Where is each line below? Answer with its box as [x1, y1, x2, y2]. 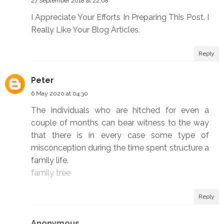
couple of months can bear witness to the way [31, 118, 209, 128]
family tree [31, 168, 70, 178]
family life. [31, 155, 68, 165]
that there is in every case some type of [31, 130, 209, 140]
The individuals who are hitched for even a [31, 105, 209, 115]
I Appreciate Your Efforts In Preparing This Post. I [31, 12, 209, 22]
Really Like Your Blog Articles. [31, 25, 140, 35]
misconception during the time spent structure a [31, 143, 209, 153]
